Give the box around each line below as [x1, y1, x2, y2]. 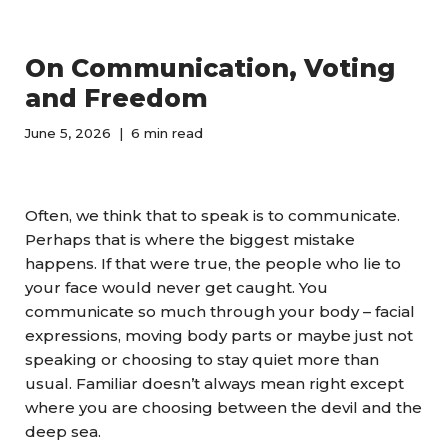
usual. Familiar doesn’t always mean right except [25, 374, 404, 393]
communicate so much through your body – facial [25, 302, 415, 321]
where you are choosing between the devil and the [25, 398, 422, 417]
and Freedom [25, 83, 208, 113]
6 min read [131, 125, 203, 141]
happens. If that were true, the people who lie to [25, 254, 401, 273]
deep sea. [25, 422, 101, 441]
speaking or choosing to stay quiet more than [25, 350, 379, 369]
